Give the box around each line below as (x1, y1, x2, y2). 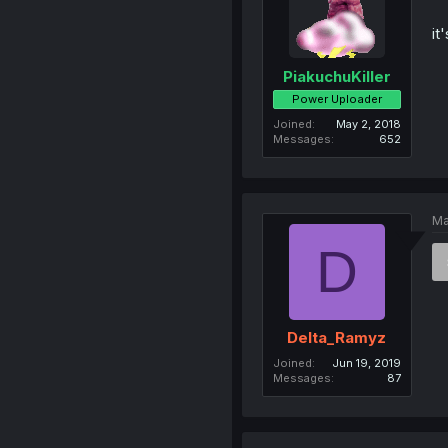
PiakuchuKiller (282, 66, 391, 86)
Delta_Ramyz (287, 328, 387, 347)
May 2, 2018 (335, 116, 401, 131)
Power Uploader (291, 91, 382, 106)
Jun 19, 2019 (331, 356, 401, 370)
